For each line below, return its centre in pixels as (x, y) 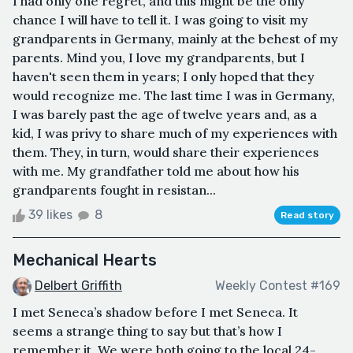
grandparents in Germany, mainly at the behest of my (175, 38)
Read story (307, 215)
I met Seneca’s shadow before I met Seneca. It (155, 312)
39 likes (50, 214)
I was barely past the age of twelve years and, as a (165, 114)
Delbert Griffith (78, 285)
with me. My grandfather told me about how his (156, 171)
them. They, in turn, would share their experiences (166, 152)
